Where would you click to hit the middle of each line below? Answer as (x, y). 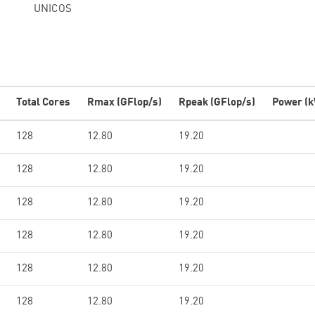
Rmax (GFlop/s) (124, 103)
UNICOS (53, 9)
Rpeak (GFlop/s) (217, 103)
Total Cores (43, 103)
